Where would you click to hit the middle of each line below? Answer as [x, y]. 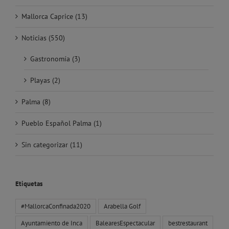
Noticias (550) [43, 38]
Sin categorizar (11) [52, 145]
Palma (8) [36, 102]
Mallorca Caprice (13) [54, 17]
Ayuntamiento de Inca [52, 223]
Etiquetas [29, 184]
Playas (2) [45, 81]
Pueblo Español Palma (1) [62, 123]
